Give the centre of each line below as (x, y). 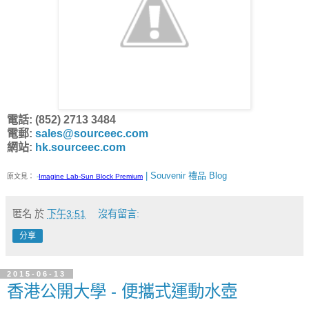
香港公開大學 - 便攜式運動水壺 (122, 291)
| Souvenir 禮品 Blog (185, 175)
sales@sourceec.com (92, 133)
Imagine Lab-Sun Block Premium (91, 176)
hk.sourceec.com (80, 147)
